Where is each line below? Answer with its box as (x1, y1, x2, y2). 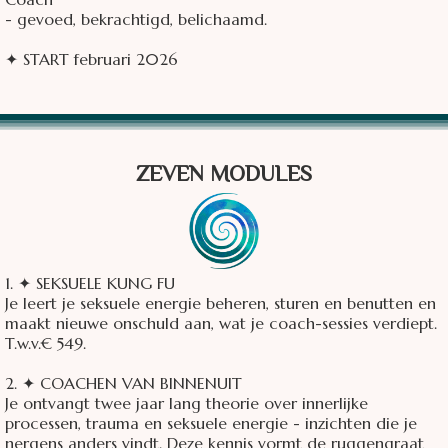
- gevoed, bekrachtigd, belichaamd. (5, 9, 267, 30)
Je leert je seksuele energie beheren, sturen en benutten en (5, 293, 436, 314)
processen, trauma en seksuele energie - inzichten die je (5, 413, 417, 434)
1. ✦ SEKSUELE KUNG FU (5, 273, 175, 294)
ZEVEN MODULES (136, 159, 312, 194)
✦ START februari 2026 (5, 49, 178, 70)
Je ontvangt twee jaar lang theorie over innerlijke (5, 393, 368, 414)
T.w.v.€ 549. (5, 333, 86, 354)
